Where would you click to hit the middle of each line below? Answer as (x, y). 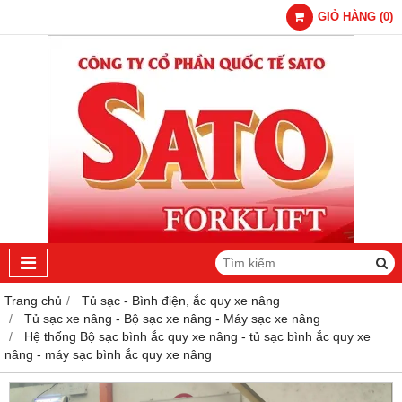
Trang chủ (33, 301)
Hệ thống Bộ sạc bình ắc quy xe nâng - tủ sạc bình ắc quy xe (197, 336)
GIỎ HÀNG (347, 17)
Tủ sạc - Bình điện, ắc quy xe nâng (181, 301)
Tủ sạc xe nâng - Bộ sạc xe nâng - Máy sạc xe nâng (172, 319)
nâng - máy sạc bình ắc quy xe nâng (108, 354)
